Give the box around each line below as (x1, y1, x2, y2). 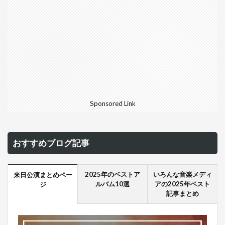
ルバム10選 (95, 179, 130, 188)
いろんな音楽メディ (153, 170, 212, 178)
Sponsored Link (89, 99, 136, 107)
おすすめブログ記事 (13, 138, 89, 148)
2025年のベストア (85, 170, 140, 178)
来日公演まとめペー (13, 170, 72, 179)
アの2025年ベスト (155, 179, 210, 188)
